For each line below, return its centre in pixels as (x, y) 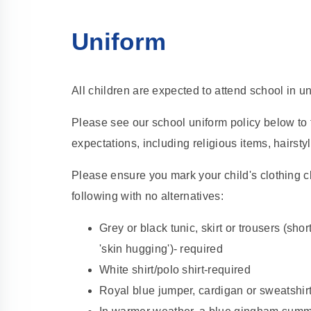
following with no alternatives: (148, 196)
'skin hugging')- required (161, 249)
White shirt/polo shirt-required (175, 270)
